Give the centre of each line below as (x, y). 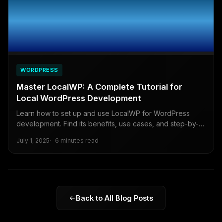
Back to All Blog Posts (115, 198)
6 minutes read (77, 141)
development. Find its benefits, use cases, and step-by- (108, 124)
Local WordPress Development (79, 98)
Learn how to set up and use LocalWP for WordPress (103, 113)
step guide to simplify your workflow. (76, 134)
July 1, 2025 (33, 141)
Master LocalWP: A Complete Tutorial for (99, 87)
